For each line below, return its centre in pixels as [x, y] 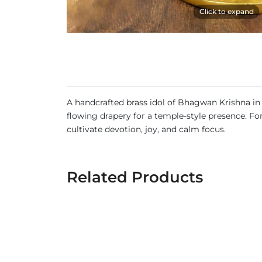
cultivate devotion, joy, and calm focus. [146, 129]
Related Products [135, 177]
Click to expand [226, 11]
